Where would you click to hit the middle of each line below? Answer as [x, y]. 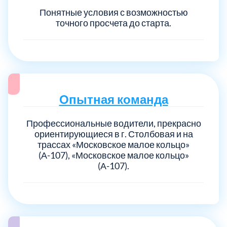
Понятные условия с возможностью [113, 12]
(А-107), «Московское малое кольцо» [113, 155]
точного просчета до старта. [113, 23]
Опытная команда [113, 99]
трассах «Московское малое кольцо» [113, 144]
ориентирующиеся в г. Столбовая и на [113, 134]
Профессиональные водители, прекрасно [113, 123]
